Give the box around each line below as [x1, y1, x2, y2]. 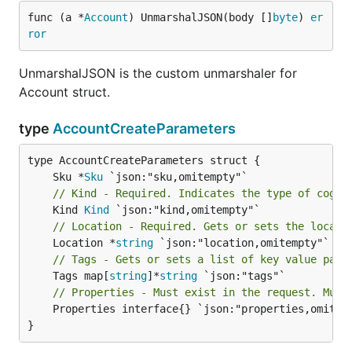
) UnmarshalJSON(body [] [128, 11, 273, 24]
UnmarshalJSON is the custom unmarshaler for [19, 65, 297, 81]
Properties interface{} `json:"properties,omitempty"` [27, 302, 53, 315]
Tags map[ [53, 269, 109, 282]
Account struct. [19, 84, 110, 100]
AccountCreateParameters [53, 120, 236, 137]
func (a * [27, 11, 84, 24]
